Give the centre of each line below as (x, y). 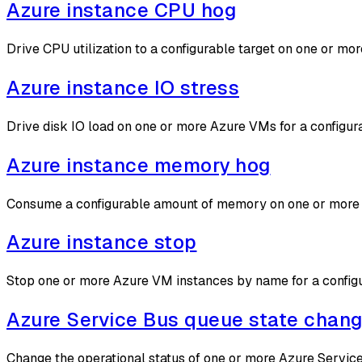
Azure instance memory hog (139, 165)
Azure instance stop (102, 242)
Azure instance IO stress (123, 87)
